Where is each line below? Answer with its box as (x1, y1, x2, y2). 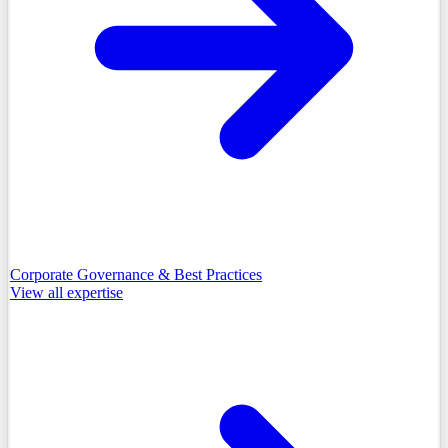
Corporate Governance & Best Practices (10, 266, 262, 284)
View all (10, 284, 67, 302)
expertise (67, 284, 123, 302)
